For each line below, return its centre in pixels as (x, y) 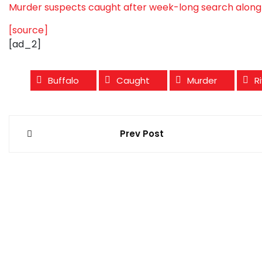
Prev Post (142, 133)
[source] (28, 30)
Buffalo (64, 80)
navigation (67, 152)
